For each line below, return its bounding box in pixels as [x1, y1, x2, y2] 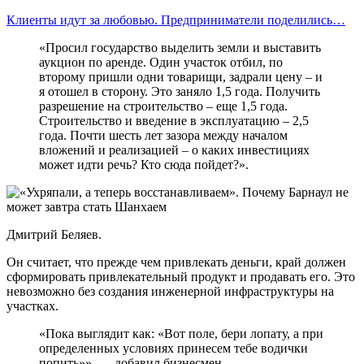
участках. [6, 299, 58, 314]
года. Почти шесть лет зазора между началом [39, 128, 288, 143]
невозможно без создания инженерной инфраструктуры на [6, 284, 334, 299]
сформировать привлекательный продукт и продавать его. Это [6, 270, 355, 284]
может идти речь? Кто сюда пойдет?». [39, 158, 249, 172]
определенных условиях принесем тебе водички [39, 341, 308, 356]
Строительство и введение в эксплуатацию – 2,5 [39, 114, 309, 128]
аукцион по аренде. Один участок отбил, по [39, 55, 283, 70]
